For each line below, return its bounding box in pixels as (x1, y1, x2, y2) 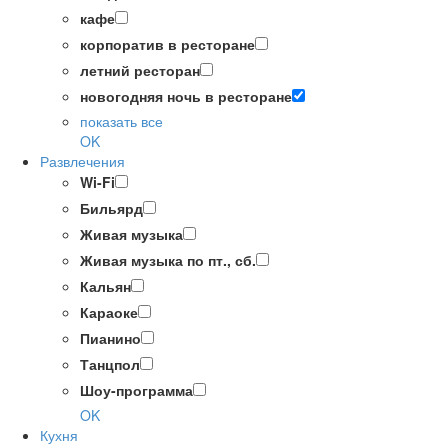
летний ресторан (80, 60, 200, 81)
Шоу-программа (80, 380, 193, 401)
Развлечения (40, 151, 125, 172)
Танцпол (80, 354, 140, 375)
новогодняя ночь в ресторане (80, 86, 292, 107)
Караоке (80, 302, 138, 323)
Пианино (80, 328, 141, 349)
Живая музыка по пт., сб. (80, 250, 256, 271)
